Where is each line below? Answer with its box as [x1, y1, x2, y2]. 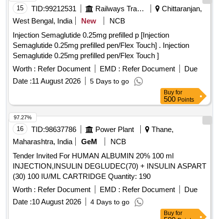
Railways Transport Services [137, 4, 144, 13]
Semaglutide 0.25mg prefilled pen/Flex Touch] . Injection [13, 41, 163, 50]
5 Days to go [90, 77, 129, 86]
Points [177, 96, 194, 104]
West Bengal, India [13, 17, 72, 25]
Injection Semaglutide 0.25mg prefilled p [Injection [13, 31, 169, 40]
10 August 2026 [32, 197, 81, 206]
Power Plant [95, 125, 134, 134]
